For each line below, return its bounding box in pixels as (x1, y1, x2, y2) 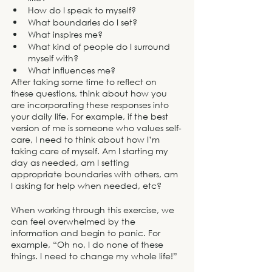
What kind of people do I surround (28, 40, 172, 52)
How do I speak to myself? (28, 4, 136, 16)
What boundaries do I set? (28, 16, 137, 28)
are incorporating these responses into (11, 98, 171, 110)
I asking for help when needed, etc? (11, 179, 161, 191)
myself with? (28, 52, 81, 64)
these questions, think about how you (11, 87, 169, 99)
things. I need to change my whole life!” (11, 250, 180, 262)
